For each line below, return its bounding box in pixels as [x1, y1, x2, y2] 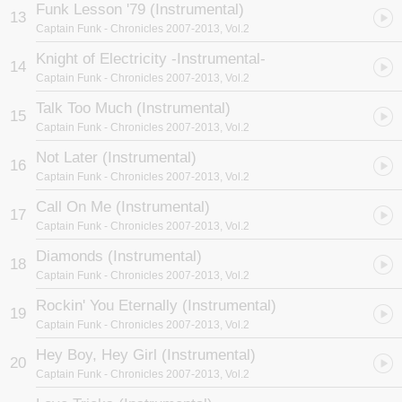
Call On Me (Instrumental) [36, 198, 210, 215]
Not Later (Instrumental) [36, 149, 197, 166]
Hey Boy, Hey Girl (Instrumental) [36, 346, 256, 363]
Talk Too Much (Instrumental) [36, 100, 231, 117]
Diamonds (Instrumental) [36, 248, 202, 265]
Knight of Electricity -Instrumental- [36, 50, 266, 67]
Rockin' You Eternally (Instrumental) [36, 297, 276, 314]
